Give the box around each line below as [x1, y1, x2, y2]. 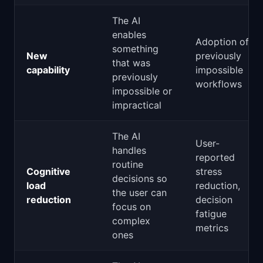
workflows [195, 78, 242, 90]
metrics [195, 222, 228, 234]
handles [112, 144, 146, 156]
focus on [112, 201, 151, 213]
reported [195, 151, 235, 163]
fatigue [195, 208, 227, 220]
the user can [112, 187, 167, 198]
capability [26, 64, 70, 76]
